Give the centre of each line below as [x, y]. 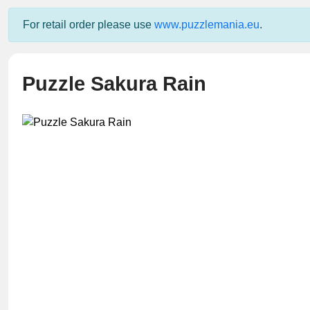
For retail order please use [89, 25]
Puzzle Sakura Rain [114, 84]
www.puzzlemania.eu [207, 25]
